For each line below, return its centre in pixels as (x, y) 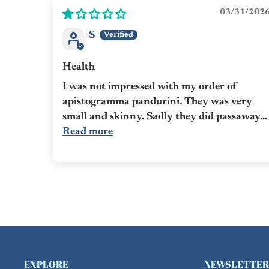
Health (79, 68)
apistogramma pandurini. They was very (157, 102)
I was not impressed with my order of (150, 87)
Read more (88, 132)
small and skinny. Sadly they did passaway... (165, 117)
